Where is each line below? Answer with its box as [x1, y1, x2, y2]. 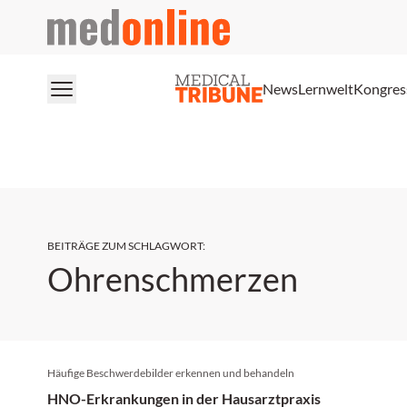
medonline [46, 10, 113, 27]
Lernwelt [298, 79, 353, 97]
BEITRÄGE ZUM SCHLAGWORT [47, 239, 203, 253]
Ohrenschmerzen [47, 259, 298, 299]
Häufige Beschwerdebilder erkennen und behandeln [47, 366, 294, 380]
